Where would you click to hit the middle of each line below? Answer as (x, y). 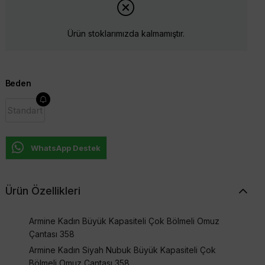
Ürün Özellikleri (43, 190)
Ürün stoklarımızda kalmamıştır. (126, 34)
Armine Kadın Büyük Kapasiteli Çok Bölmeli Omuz (124, 221)
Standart (25, 110)
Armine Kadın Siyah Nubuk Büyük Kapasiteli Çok (122, 250)
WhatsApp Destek (65, 148)
